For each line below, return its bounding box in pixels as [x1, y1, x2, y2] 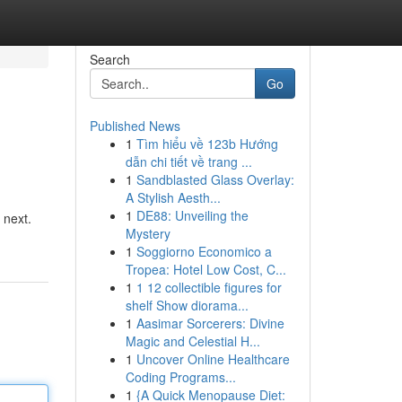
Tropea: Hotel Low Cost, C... [125, 260, 286, 278]
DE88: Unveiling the [135, 206, 249, 224]
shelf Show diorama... [125, 296, 249, 314]
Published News [89, 117, 180, 135]
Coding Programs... [125, 368, 236, 386]
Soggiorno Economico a [135, 242, 272, 260]
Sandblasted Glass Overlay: [135, 170, 294, 188]
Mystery [125, 224, 170, 242]
